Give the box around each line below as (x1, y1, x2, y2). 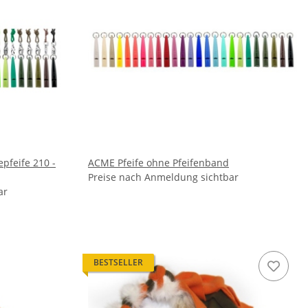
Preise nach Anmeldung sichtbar (88, 170, 239, 184)
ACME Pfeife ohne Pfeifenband (88, 156, 229, 169)
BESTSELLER (93, 256, 143, 268)
